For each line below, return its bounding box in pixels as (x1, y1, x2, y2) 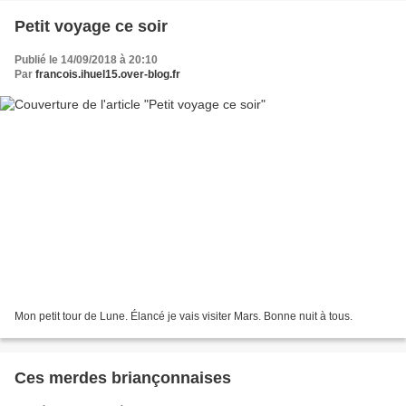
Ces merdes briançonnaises (14, 369, 231, 388)
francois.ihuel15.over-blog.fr (35, 67, 180, 81)
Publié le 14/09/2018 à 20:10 (14, 53, 158, 66)
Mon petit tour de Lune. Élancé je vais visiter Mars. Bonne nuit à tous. (14, 310, 353, 324)
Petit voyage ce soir (14, 16, 168, 35)
